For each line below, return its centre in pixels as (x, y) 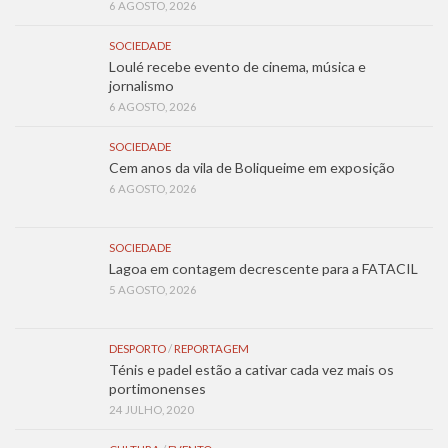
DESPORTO (137, 348)
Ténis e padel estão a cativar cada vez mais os (251, 369)
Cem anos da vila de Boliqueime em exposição (252, 167)
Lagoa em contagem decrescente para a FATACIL (265, 268)
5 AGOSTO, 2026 (153, 289)
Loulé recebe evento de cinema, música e (237, 66)
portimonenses (157, 388)
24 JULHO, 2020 (151, 409)
